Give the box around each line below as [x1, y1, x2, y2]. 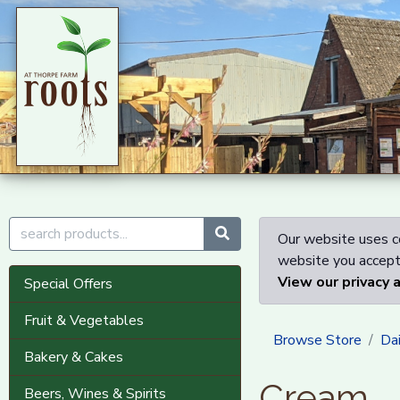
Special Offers [24, 274, 112, 294]
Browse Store [272, 330, 362, 350]
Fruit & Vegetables [24, 311, 144, 330]
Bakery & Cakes [24, 347, 123, 367]
